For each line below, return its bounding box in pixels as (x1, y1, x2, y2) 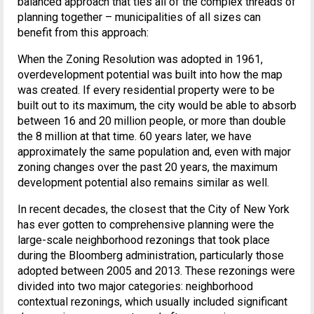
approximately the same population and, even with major (18, 144, 291, 158)
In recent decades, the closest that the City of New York (18, 202, 289, 216)
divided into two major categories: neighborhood (18, 279, 253, 293)
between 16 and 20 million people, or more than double (18, 114, 286, 128)
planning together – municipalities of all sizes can (18, 10, 261, 24)
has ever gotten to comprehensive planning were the (18, 217, 274, 231)
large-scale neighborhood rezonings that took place (18, 233, 270, 247)
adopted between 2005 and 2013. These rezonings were (18, 264, 295, 278)
